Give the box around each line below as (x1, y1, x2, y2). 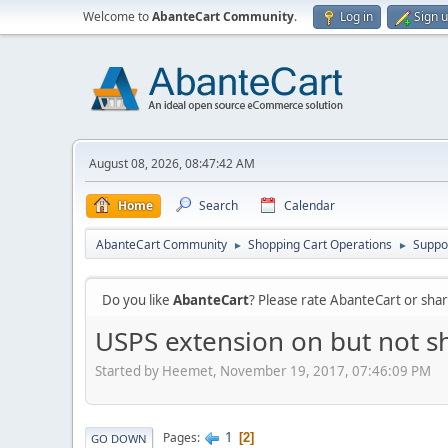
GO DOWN (91, 430, 147, 446)
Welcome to (83, 8, 152, 25)
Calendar (284, 197, 335, 214)
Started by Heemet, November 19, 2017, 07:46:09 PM (95, 361, 431, 380)
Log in (340, 8, 373, 25)
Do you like (102, 291, 173, 309)
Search (199, 197, 238, 214)
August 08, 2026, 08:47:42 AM (89, 155, 255, 172)
